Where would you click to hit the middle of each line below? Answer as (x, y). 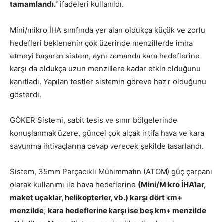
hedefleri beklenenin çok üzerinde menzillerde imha (101, 43)
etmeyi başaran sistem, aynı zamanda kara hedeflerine (105, 56)
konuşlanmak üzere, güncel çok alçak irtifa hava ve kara (107, 133)
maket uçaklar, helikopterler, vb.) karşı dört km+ (96, 198)
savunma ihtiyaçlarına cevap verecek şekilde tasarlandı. (107, 146)
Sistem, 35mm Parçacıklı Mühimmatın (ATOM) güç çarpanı (111, 172)
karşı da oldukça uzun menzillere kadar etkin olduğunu (105, 69)
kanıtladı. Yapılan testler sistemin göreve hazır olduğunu (108, 82)
